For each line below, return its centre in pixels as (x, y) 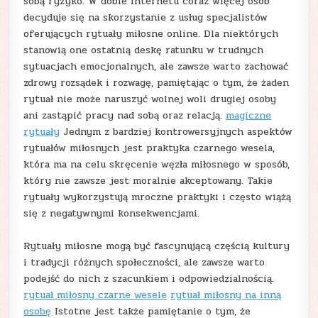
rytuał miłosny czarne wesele (95, 295)
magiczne (249, 116)
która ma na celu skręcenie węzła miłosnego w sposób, (157, 165)
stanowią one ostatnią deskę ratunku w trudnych (144, 50)
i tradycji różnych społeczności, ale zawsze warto (144, 263)
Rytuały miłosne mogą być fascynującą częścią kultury (157, 246)
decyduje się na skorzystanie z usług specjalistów (146, 18)
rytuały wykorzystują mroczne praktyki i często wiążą (158, 197)
